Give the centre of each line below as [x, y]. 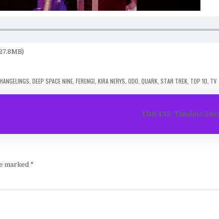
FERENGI [86, 81]
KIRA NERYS [112, 81]
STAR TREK [174, 81]
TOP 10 [199, 81]
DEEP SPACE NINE [53, 81]
